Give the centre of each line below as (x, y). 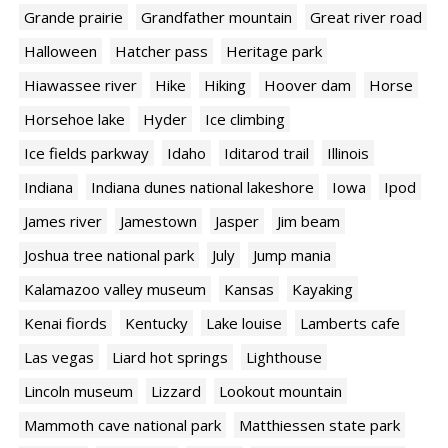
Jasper (237, 221)
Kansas (249, 289)
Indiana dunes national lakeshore (202, 187)
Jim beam (308, 221)
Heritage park (274, 51)
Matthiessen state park (319, 425)
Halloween (60, 51)
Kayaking (322, 289)
